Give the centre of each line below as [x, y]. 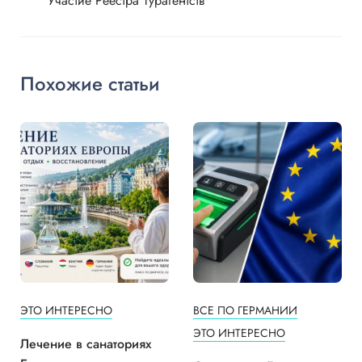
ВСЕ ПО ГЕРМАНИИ [245, 311]
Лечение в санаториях [86, 344]
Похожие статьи [90, 83]
